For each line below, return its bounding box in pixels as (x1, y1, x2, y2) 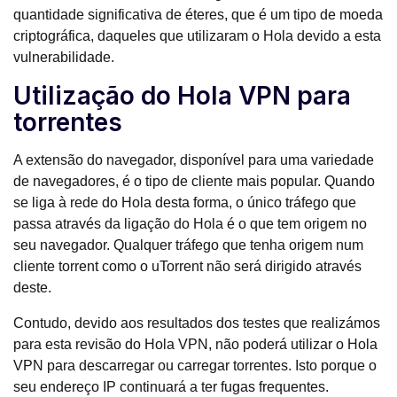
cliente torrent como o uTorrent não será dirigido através (13, 259, 362, 275)
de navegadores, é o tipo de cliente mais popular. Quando (13, 174, 375, 190)
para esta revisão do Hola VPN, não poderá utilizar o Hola (13, 337, 378, 353)
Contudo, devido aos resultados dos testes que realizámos (13, 315, 380, 331)
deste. (13, 280, 51, 296)
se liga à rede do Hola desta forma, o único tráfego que (13, 195, 356, 211)
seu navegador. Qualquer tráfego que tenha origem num (13, 237, 363, 253)
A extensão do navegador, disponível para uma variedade (13, 152, 374, 168)
